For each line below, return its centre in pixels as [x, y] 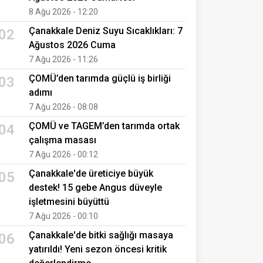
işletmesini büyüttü [69, 201]
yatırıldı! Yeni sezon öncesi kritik [98, 249]
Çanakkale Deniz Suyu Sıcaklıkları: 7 [106, 31]
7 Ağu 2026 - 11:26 [63, 59]
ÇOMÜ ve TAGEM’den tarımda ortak [104, 126]
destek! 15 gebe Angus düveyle [95, 187]
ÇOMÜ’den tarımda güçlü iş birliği [100, 78]
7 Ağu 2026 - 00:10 [63, 216]
